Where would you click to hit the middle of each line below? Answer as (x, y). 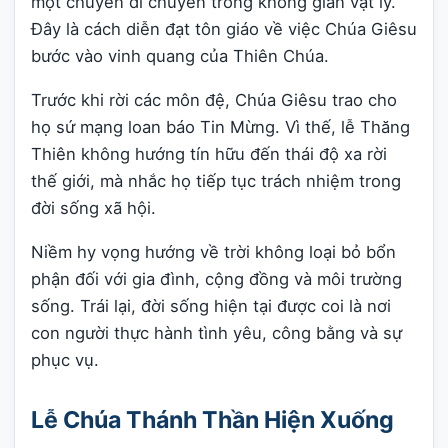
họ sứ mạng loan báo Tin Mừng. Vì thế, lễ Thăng (220, 127)
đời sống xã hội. (93, 208)
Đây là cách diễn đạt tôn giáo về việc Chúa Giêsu (224, 29)
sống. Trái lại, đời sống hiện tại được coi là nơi (211, 305)
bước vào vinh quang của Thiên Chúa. (180, 56)
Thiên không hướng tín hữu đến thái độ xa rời (209, 154)
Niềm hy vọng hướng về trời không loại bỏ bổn (213, 251)
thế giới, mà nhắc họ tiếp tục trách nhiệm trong (216, 181)
